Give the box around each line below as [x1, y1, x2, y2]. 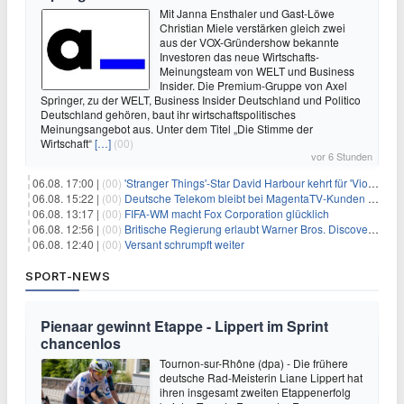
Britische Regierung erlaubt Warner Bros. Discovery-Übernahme [124, 221, 368, 236]
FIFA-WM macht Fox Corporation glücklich [124, 206, 329, 221]
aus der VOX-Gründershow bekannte [160, 34, 339, 50]
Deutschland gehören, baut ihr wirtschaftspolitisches [41, 106, 296, 122]
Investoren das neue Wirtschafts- [160, 49, 319, 64]
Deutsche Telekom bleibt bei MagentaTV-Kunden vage [124, 190, 368, 206]
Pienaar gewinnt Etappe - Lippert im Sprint [41, 316, 328, 336]
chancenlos [41, 333, 121, 353]
